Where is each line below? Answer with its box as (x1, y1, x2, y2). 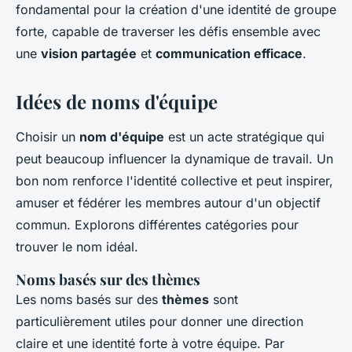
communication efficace (156, 46, 302, 62)
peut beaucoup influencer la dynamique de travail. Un (16, 151, 333, 167)
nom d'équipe (79, 129, 164, 145)
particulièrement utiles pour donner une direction (16, 313, 303, 330)
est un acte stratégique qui (164, 129, 324, 145)
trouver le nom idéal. (16, 239, 138, 255)
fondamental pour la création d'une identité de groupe (16, 2, 336, 18)
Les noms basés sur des (16, 291, 162, 308)
